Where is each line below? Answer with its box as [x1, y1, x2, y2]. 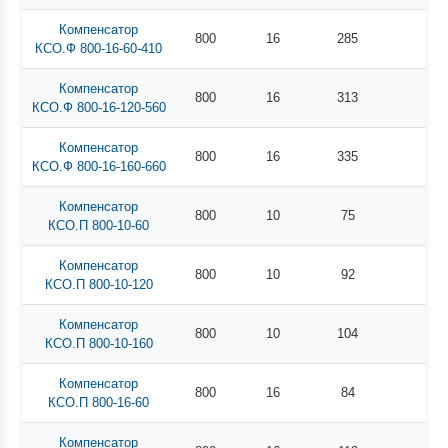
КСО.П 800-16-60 [48, 394, 150, 410]
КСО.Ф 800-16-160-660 [31, 158, 166, 174]
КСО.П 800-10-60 [48, 217, 150, 233]
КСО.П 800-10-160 [44, 335, 153, 351]
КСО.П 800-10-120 [44, 276, 153, 292]
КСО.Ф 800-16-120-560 [31, 99, 166, 115]
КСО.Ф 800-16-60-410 [35, 40, 163, 56]
